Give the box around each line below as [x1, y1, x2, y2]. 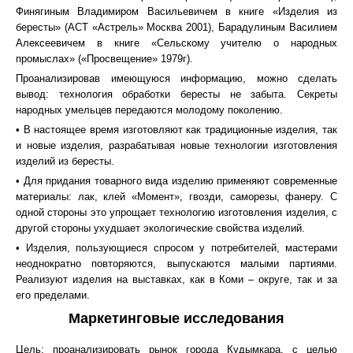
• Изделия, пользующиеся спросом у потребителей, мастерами [16, 242, 337, 254]
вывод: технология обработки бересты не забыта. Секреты [16, 88, 337, 100]
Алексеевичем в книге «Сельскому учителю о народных [16, 37, 337, 49]
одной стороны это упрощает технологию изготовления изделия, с [16, 206, 337, 218]
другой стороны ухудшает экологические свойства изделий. [16, 222, 305, 234]
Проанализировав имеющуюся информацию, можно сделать [16, 72, 337, 84]
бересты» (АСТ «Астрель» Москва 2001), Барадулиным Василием [16, 21, 337, 33]
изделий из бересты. [16, 155, 114, 167]
